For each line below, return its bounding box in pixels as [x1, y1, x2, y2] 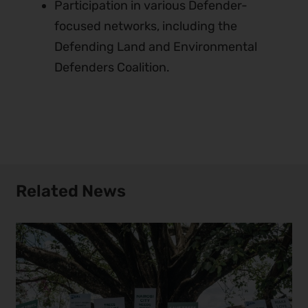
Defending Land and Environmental [54, 39, 257, 55]
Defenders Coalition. [54, 60, 170, 76]
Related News [16, 181, 126, 201]
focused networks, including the [54, 19, 237, 34]
